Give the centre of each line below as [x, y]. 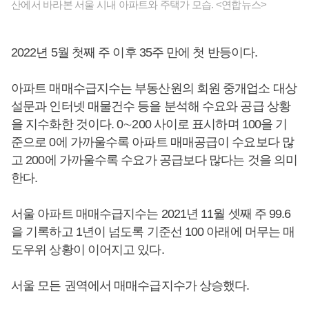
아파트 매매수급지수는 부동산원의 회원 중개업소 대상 [154, 88]
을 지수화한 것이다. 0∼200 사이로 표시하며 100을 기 [149, 124]
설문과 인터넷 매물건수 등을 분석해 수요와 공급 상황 [151, 106]
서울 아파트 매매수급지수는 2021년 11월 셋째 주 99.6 [151, 214]
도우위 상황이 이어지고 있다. [88, 250]
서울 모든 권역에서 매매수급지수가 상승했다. [132, 286]
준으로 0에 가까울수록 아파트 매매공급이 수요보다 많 [152, 142]
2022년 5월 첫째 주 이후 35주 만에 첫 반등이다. [136, 52]
